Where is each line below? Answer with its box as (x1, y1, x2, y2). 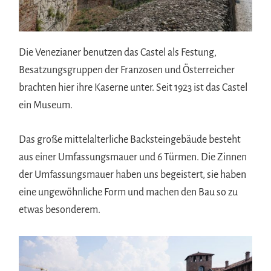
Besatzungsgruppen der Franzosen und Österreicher (19, 65, 235, 76)
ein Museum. (19, 100, 73, 111)
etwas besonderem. (19, 204, 101, 216)
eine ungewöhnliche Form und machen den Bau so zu (19, 187, 238, 198)
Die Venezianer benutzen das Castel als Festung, (19, 47, 217, 59)
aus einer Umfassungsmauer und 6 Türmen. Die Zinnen (19, 152, 247, 163)
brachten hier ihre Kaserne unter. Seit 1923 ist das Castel (19, 82, 248, 94)
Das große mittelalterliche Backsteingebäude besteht (19, 134, 241, 146)
